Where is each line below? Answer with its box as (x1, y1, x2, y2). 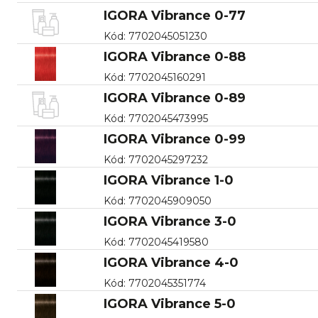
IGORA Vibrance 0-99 (103, 131, 246, 147)
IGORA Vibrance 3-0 (103, 213, 236, 229)
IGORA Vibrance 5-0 (103, 295, 236, 312)
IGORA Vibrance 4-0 (103, 254, 238, 270)
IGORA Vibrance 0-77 (103, 7, 246, 23)
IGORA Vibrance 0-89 (103, 89, 246, 106)
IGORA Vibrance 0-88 (103, 48, 246, 65)
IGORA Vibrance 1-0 (103, 172, 234, 188)
